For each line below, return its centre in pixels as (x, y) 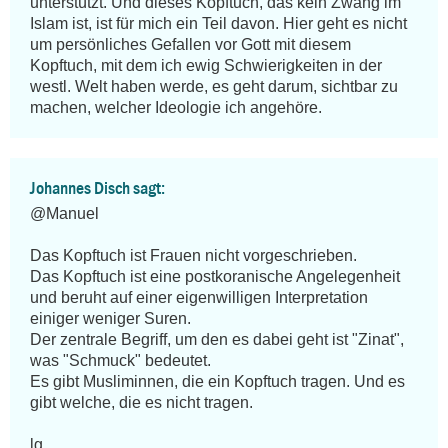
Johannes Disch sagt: (97, 188)
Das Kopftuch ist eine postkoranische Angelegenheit (215, 277)
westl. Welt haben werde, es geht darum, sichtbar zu (214, 87)
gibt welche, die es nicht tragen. (141, 403)
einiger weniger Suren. (110, 319)
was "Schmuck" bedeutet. (120, 361)
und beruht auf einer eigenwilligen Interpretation (199, 298)
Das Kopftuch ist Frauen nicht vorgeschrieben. (193, 256)
